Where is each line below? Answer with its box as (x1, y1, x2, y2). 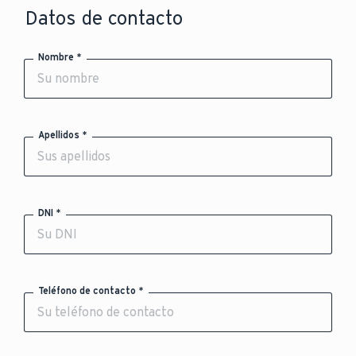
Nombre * (38, 51, 83, 64)
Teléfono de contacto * (38, 284, 145, 297)
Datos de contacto (25, 6, 183, 29)
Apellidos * (38, 129, 88, 141)
